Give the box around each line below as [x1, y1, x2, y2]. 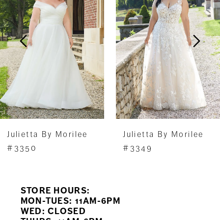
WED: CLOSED [20, 206, 86, 217]
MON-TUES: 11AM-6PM [20, 195, 120, 207]
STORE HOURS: [20, 185, 90, 196]
